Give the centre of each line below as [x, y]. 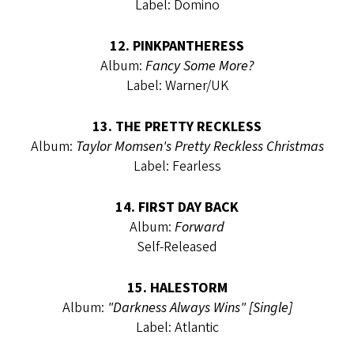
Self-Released [177, 247]
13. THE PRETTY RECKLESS [177, 126]
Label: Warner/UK [177, 85]
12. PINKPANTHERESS [177, 46]
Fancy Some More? [200, 66]
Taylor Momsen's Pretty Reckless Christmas [200, 146]
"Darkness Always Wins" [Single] [200, 307]
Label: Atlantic [177, 327]
